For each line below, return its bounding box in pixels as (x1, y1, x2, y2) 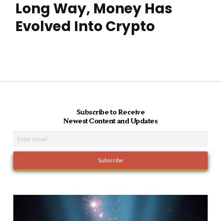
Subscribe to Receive (76, 107, 145, 117)
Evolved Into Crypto (15, 17, 155, 37)
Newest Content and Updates (63, 116, 158, 126)
